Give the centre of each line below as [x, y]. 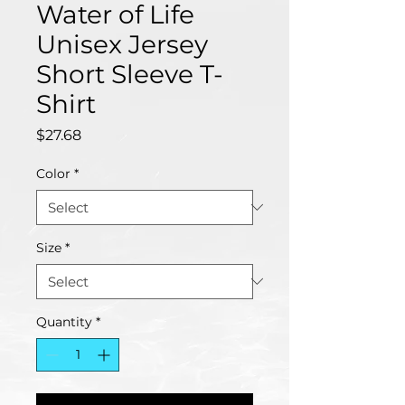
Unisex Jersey [122, 44]
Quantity [64, 321]
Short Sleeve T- [130, 74]
